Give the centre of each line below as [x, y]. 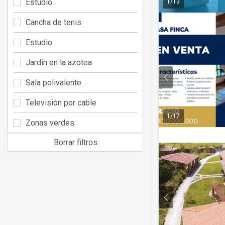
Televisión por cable [61, 102]
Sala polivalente [53, 82]
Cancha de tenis [53, 22]
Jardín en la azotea [59, 62]
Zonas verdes [50, 123]
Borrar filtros [75, 142]
